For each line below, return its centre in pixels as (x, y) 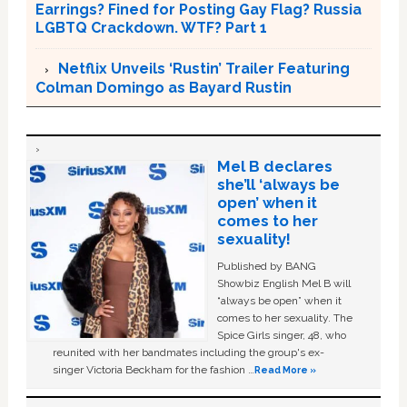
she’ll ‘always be (278, 184)
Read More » (286, 369)
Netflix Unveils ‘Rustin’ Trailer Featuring (203, 68)
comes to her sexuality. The (284, 318)
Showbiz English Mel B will (283, 283)
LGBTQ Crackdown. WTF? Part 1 (151, 27)
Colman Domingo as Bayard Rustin (163, 87)
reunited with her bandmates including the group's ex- (189, 352)
